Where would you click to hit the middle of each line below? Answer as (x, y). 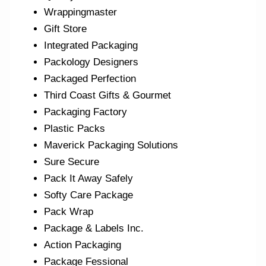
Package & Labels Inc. (94, 229)
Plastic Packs (75, 129)
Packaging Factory (86, 112)
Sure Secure (72, 162)
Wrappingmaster (81, 12)
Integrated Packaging (91, 46)
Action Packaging (83, 245)
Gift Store (66, 29)
